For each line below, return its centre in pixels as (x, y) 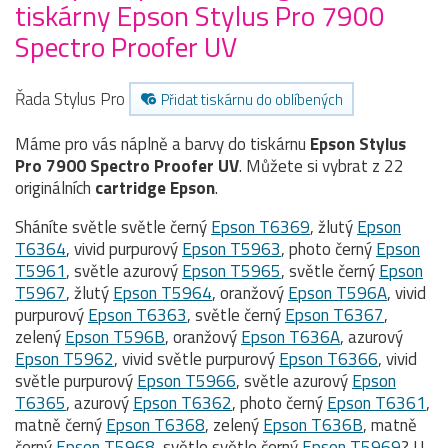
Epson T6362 (182, 402)
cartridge (130, 187)
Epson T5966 (186, 380)
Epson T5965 (231, 270)
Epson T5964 (162, 292)
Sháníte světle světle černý (113, 226)
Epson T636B (313, 424)
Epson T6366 (328, 358)
